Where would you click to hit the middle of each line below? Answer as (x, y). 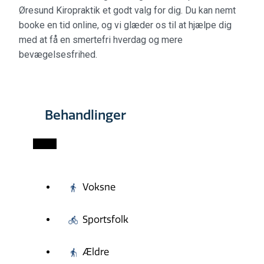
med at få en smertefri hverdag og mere (101, 40)
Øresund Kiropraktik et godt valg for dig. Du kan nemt (127, 11)
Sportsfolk (105, 220)
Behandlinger (85, 115)
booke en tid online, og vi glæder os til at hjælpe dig (125, 25)
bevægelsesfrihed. (58, 55)
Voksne (99, 187)
